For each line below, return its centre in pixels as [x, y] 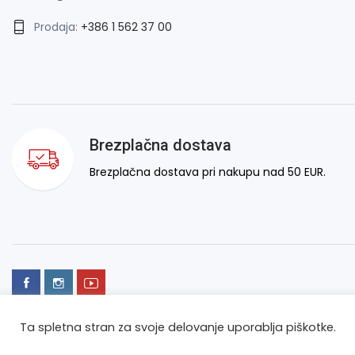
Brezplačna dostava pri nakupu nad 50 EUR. [208, 172]
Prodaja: [57, 27]
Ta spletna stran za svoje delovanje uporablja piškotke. [178, 327]
